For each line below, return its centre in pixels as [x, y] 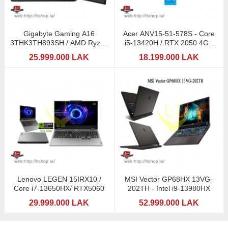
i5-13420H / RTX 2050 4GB [169, 43]
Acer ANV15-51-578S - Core [169, 34]
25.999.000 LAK [59, 58]
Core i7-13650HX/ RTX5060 [59, 188]
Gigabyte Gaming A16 [59, 34]
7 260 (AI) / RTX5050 [59, 52]
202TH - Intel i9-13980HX [183, 188]
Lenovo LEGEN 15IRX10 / [59, 179]
